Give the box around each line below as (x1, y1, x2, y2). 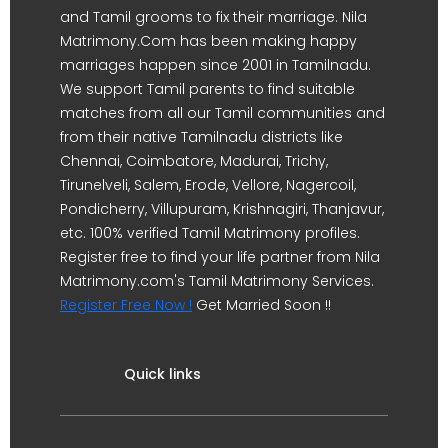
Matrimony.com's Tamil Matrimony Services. (60, 271, 374, 291)
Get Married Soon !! (192, 295, 331, 315)
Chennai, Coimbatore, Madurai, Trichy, (60, 151, 328, 171)
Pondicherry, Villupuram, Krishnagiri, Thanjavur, (60, 199, 384, 219)
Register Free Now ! (60, 295, 192, 315)
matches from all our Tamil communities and (60, 103, 385, 123)
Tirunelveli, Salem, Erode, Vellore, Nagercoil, (60, 175, 356, 195)
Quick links (124, 364, 201, 384)
